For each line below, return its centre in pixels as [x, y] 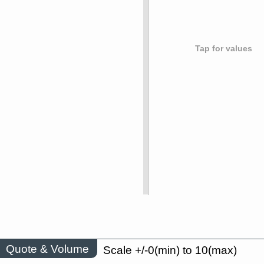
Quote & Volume [47, 249]
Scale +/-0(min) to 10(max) [170, 250]
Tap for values [224, 49]
